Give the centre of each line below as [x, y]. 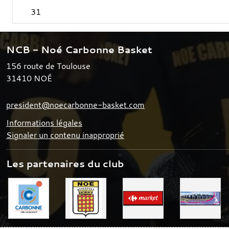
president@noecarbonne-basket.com [75, 105]
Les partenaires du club [65, 163]
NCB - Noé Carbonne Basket [79, 49]
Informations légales [44, 122]
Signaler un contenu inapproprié [65, 135]
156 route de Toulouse [48, 66]
